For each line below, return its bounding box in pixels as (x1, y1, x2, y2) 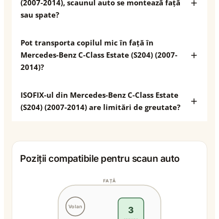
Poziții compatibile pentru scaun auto (20, 153, 180, 164)
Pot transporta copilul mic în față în (21, 38, 153, 47)
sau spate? (21, 10, 59, 20)
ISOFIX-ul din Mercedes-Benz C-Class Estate (21, 90, 178, 100)
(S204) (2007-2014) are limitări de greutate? (21, 102, 180, 112)
